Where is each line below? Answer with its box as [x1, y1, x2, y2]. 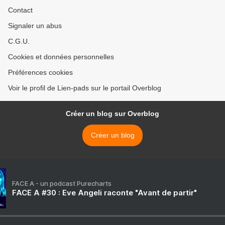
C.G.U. [8, 37, 30, 45]
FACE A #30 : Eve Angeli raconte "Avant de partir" [12, 188, 197, 197]
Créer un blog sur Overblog [66, 109, 159, 118]
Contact [8, 6, 33, 14]
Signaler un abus [8, 22, 62, 30]
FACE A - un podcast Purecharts [12, 179, 111, 187]
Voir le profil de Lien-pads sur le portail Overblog [8, 84, 161, 92]
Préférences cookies [8, 68, 73, 76]
